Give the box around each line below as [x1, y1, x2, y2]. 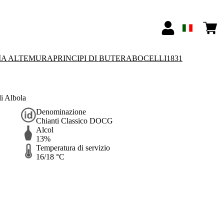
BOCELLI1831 [132, 54, 182, 62]
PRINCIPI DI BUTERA [53, 54, 132, 62]
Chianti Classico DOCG [35, 116, 113, 125]
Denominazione [35, 107, 86, 116]
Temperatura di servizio [35, 143, 110, 152]
